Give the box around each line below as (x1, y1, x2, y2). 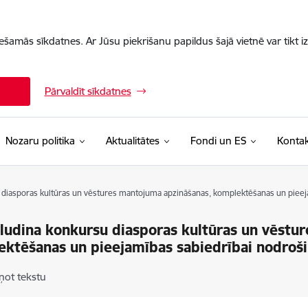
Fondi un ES (190, 134, 246, 147)
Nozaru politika (5, 134, 75, 147)
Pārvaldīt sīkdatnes (44, 85, 131, 98)
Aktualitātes (105, 134, 159, 147)
